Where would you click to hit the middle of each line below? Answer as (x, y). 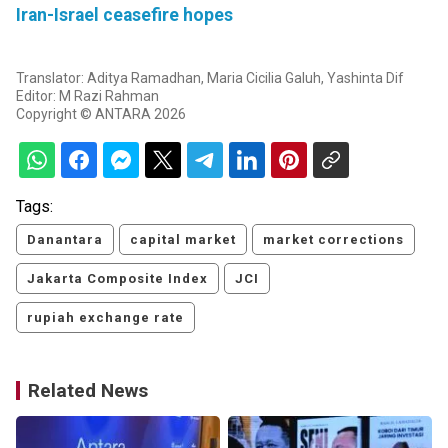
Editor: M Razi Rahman (87, 96)
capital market (183, 240)
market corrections (333, 240)
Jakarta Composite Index (117, 279)
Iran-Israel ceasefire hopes (124, 15)
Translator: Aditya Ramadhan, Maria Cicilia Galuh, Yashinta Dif (210, 78)
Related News (88, 391)
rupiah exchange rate (105, 318)
